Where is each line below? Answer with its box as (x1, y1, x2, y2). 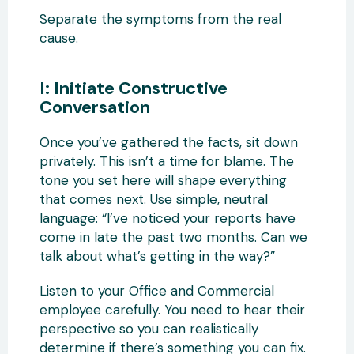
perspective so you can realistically (40, 319, 258, 337)
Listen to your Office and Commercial (40, 281, 274, 299)
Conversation (40, 95, 150, 119)
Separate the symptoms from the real (40, 9, 281, 28)
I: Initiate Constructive (40, 76, 228, 100)
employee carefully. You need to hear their (40, 300, 305, 318)
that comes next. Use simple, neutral (40, 190, 268, 208)
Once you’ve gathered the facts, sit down (40, 133, 298, 151)
